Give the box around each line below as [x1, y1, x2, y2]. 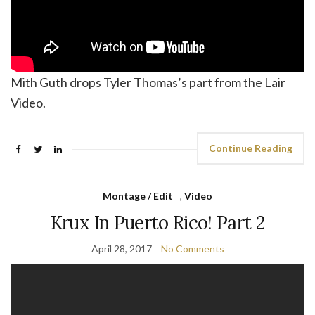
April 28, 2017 [91, 243, 152, 255]
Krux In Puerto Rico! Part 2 [50, 211, 265, 235]
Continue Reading [209, 142, 292, 155]
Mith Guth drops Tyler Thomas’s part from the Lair [11, 75, 285, 91]
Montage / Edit [103, 190, 173, 202]
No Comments [160, 243, 224, 255]
